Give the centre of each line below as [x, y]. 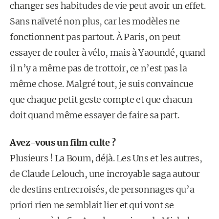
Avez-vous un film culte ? [63, 142]
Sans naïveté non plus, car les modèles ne [95, 21]
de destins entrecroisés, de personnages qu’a [102, 189]
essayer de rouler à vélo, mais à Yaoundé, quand [108, 53]
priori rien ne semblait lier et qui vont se [92, 205]
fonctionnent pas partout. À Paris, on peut [95, 37]
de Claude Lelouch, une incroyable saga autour [105, 174]
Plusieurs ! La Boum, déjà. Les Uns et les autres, [106, 158]
